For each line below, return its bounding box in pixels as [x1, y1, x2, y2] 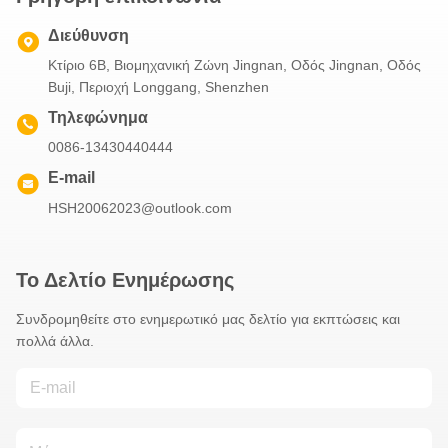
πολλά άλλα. [16, 333, 94, 350]
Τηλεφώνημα [48, 109, 148, 127]
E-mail [48, 169, 95, 187]
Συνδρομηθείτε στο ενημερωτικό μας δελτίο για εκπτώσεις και [16, 311, 400, 328]
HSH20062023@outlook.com [48, 200, 232, 217]
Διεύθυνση [48, 27, 129, 45]
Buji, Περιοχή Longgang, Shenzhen [48, 79, 269, 96]
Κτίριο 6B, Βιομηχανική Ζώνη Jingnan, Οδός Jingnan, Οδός [48, 57, 421, 74]
